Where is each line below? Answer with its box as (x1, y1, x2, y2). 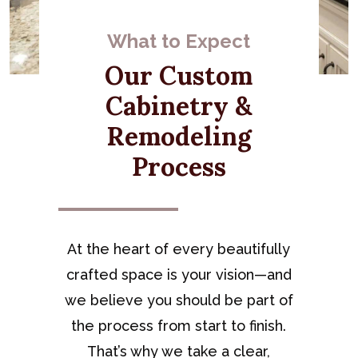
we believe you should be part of (64, 291, 293, 308)
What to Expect (107, 30, 251, 53)
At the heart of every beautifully (67, 240, 291, 257)
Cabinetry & (105, 89, 253, 122)
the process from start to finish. (71, 316, 287, 334)
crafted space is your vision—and (66, 265, 292, 283)
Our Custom (105, 58, 253, 92)
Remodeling (105, 119, 252, 153)
